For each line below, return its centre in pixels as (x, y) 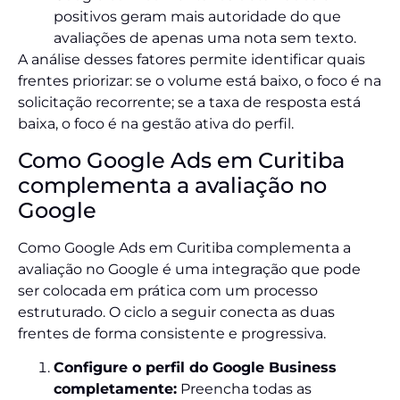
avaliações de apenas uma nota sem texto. (205, 38)
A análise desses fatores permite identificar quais (192, 60)
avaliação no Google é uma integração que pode (189, 269)
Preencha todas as (244, 389)
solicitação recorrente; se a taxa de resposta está (189, 103)
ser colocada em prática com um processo (168, 290)
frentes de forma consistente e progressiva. (172, 333)
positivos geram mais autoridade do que (197, 17)
